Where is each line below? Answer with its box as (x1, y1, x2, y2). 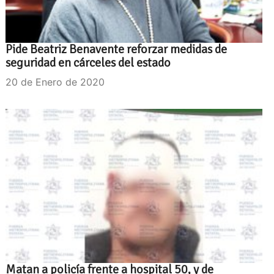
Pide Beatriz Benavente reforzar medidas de (6, 41, 227, 57)
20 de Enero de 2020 (6, 75, 105, 88)
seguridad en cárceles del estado (6, 54, 171, 70)
